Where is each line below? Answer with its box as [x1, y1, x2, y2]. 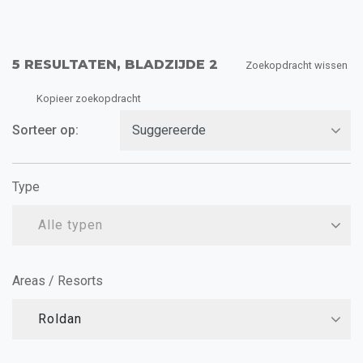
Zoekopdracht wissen [246, 58, 348, 71]
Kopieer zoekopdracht [36, 92, 141, 105]
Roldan [38, 310, 82, 327]
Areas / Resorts [12, 272, 103, 288]
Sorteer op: [12, 122, 79, 138]
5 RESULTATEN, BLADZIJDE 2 [12, 56, 218, 72]
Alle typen [38, 216, 103, 233]
